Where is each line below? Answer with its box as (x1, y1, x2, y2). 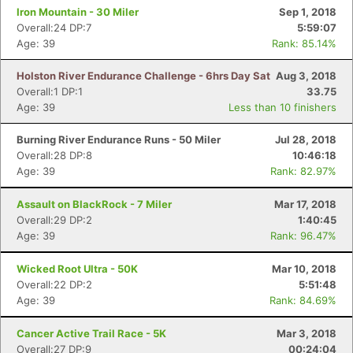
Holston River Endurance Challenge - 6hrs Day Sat (17, 69, 270, 82)
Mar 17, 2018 (274, 198, 336, 210)
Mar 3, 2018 (277, 327, 336, 340)
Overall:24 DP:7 (17, 21, 91, 34)
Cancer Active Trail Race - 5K (17, 327, 166, 340)
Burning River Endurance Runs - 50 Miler (17, 133, 221, 146)
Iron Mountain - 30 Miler (17, 6, 139, 18)
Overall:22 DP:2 (17, 278, 92, 291)
